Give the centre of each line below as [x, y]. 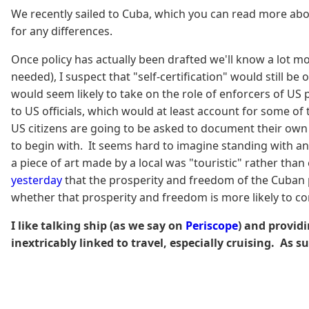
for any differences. [62, 31]
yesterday [37, 180]
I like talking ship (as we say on [98, 225]
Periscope [212, 225]
